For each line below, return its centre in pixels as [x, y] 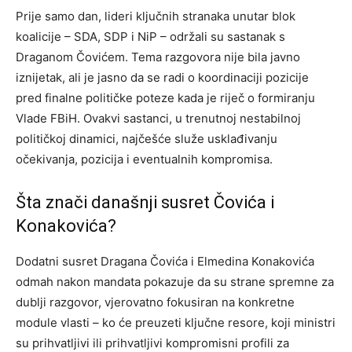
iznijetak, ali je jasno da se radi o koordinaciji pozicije [162, 77]
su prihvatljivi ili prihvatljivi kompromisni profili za [152, 343]
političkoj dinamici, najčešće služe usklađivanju [147, 138]
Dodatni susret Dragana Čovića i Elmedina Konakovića [165, 261]
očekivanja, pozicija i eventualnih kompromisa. [144, 159]
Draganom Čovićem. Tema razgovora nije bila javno [158, 57]
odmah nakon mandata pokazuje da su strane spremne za [175, 281]
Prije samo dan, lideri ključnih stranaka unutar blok [156, 16]
